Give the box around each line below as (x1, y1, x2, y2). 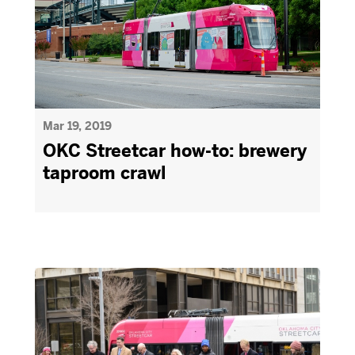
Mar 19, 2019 (43, 119, 112, 133)
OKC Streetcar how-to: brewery (43, 140, 307, 162)
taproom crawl (43, 162, 166, 184)
